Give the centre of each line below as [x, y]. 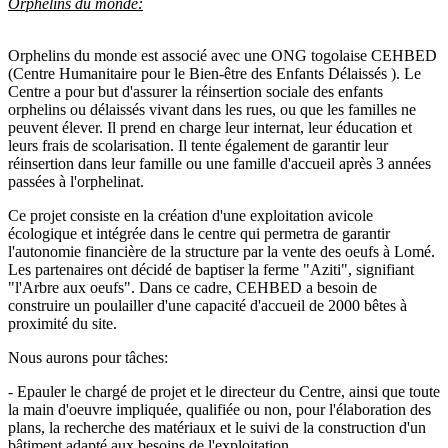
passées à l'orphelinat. [76, 182]
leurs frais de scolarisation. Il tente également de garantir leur [198, 146]
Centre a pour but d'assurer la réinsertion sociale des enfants [195, 92]
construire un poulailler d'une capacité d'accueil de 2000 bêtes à [207, 306]
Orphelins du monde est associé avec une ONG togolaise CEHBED [222, 56]
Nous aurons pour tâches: [88, 358]
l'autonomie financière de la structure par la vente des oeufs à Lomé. [221, 252]
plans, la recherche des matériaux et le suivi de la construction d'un [217, 428]
